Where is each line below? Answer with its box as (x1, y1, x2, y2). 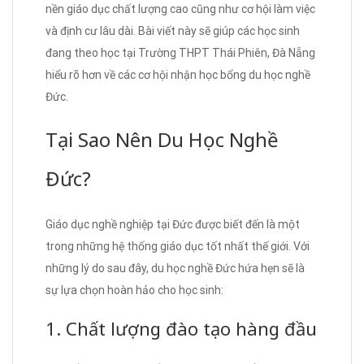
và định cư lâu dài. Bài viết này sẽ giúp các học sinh (45, 24, 300, 37)
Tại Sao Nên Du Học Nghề (45, 125, 279, 153)
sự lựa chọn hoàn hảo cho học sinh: (45, 283, 223, 297)
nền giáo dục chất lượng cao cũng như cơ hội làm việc (45, 2, 315, 15)
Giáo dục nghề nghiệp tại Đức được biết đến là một (45, 217, 300, 231)
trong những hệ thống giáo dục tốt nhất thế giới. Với (45, 239, 310, 253)
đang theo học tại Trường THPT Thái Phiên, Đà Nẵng (45, 45, 315, 59)
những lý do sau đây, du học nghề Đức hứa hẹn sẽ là (45, 261, 305, 275)
